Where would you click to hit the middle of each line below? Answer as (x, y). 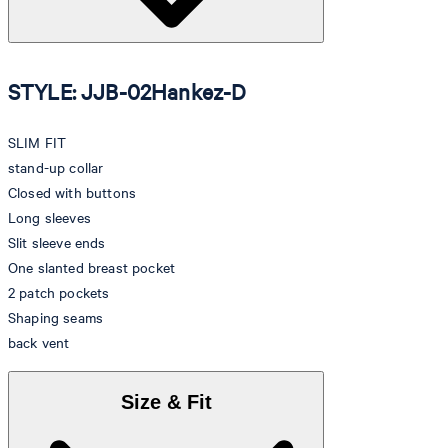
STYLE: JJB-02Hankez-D (127, 91)
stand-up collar (56, 168)
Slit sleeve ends (57, 243)
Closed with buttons (72, 193)
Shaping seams (56, 318)
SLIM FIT (37, 143)
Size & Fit (166, 402)
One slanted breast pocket (91, 268)
